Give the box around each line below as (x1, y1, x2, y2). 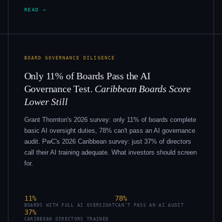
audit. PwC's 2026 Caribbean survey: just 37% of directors (24, 137, 191, 145)
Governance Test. (24, 83, 95, 94)
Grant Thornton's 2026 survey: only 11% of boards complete (24, 115, 196, 123)
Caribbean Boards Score (95, 83, 191, 94)
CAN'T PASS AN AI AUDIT (114, 202, 184, 208)
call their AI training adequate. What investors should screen (24, 148, 197, 156)
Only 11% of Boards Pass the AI (24, 70, 151, 81)
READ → (24, 6, 47, 12)
